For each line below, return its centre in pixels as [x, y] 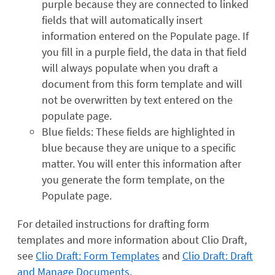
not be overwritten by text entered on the [137, 99]
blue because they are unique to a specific [139, 147]
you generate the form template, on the [133, 179]
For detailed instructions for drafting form [113, 223]
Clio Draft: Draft [218, 255]
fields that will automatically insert [122, 20]
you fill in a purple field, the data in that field [144, 52]
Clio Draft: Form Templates [98, 255]
